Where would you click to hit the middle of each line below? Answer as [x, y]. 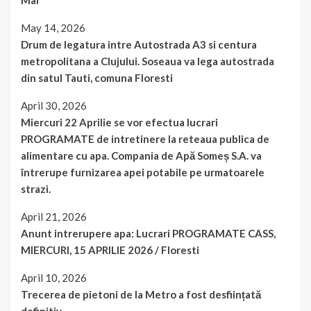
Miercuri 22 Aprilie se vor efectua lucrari [119, 123]
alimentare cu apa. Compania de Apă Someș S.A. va [141, 156]
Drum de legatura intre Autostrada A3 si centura [139, 45]
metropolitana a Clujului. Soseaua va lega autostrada [148, 61]
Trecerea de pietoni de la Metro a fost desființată [141, 295]
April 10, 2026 [54, 278]
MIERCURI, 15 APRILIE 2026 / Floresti [110, 250]
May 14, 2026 [53, 28]
